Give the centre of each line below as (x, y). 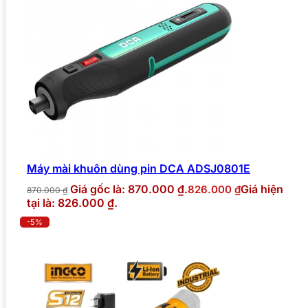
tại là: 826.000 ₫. (72, 202)
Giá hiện (262, 189)
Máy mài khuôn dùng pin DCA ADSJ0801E (139, 168)
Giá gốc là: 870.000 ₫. (129, 189)
